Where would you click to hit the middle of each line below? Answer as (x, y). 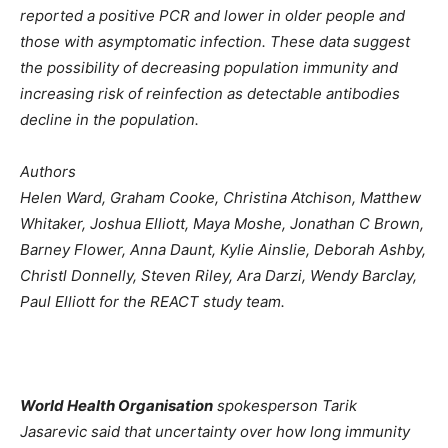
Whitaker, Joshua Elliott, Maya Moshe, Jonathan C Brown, (222, 224)
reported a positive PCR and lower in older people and (212, 16)
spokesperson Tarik (285, 406)
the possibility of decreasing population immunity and (209, 68)
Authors (48, 172)
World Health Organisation (116, 406)
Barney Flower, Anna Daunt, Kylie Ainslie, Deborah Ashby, (223, 250)
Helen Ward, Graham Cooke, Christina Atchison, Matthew (220, 198)
